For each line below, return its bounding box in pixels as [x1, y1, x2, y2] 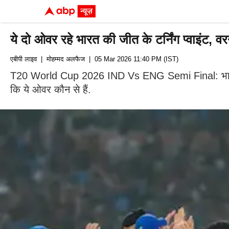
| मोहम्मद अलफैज [37, 55, 85, 63]
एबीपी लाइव [10, 55, 37, 63]
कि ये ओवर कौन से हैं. [10, 84, 91, 95]
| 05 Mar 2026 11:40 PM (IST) [85, 55, 178, 63]
